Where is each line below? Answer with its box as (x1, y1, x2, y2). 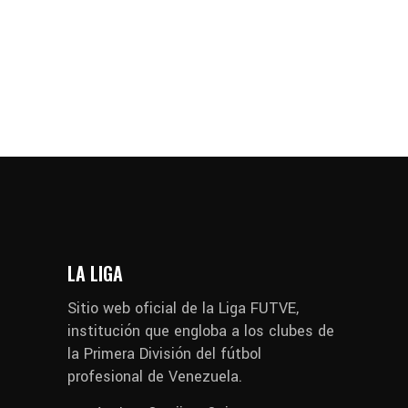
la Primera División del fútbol (67, 342, 261, 364)
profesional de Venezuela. (67, 365, 242, 387)
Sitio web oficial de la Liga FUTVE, (67, 297, 299, 319)
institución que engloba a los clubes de (67, 320, 334, 342)
